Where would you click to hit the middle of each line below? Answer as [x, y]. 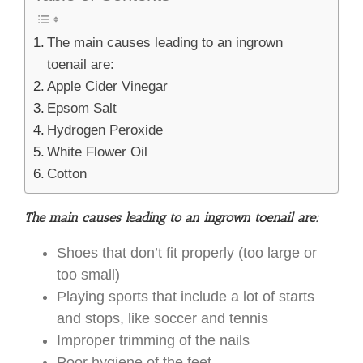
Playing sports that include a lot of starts [186, 297]
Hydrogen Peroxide [105, 130]
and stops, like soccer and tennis [162, 319]
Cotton [67, 174]
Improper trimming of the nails [153, 341]
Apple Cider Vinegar [108, 87]
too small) [88, 275]
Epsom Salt [82, 109]
